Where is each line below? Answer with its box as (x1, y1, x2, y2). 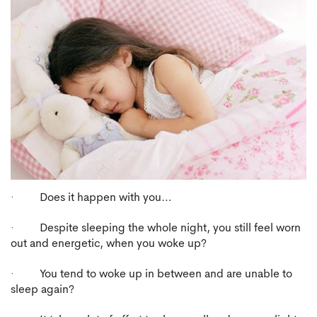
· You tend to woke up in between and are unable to (11, 269, 292, 281)
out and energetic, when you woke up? (11, 238, 207, 250)
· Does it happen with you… (11, 192, 172, 204)
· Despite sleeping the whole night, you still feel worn (11, 223, 301, 235)
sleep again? (11, 284, 74, 296)
